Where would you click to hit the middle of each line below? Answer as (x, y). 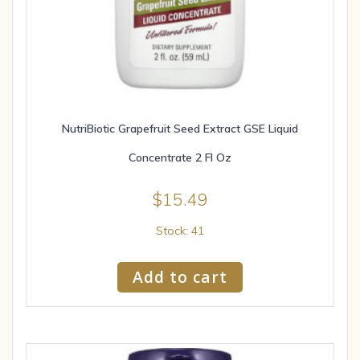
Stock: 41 (180, 230)
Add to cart (180, 276)
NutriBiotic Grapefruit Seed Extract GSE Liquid (180, 128)
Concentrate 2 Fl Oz (180, 157)
